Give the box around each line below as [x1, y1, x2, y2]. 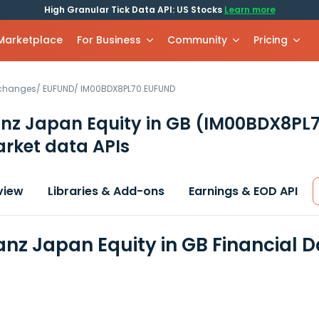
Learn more [224, 4, 276, 16]
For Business [77, 33, 142, 47]
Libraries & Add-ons [48, 183, 164, 199]
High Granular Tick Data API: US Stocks [43, 4, 224, 16]
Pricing [253, 33, 288, 47]
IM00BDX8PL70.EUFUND [80, 83, 175, 95]
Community [167, 33, 228, 47]
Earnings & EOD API [189, 183, 298, 199]
